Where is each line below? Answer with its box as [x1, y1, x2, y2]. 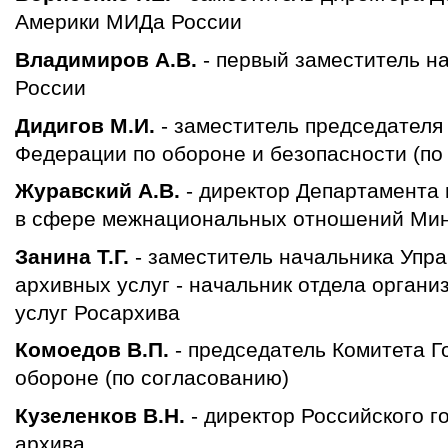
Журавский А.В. [15, 179, 186, 203]
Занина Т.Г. [15, 244, 135, 268]
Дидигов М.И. [15, 113, 161, 137]
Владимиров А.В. [15, 47, 197, 71]
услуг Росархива [15, 300, 180, 324]
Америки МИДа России [15, 10, 242, 34]
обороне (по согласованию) [15, 366, 289, 390]
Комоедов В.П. [15, 338, 175, 362]
